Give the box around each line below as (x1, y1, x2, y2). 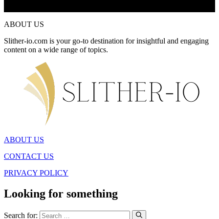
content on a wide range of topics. (4, 45, 108, 54)
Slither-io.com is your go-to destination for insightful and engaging (4, 37, 209, 45)
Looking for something (4, 187, 118, 200)
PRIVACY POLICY (4, 169, 68, 177)
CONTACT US (4, 152, 54, 161)
